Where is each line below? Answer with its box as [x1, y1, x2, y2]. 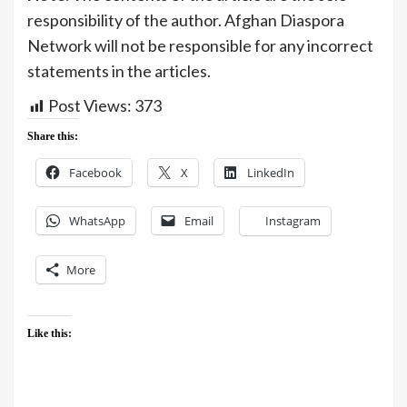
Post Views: [48, 95, 132, 116]
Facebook [69, 164, 122, 182]
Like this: [27, 327, 72, 341]
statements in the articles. [27, 61, 211, 82]
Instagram [265, 213, 321, 230]
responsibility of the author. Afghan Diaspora [27, 10, 344, 31]
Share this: [27, 130, 78, 144]
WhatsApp [69, 213, 125, 230]
